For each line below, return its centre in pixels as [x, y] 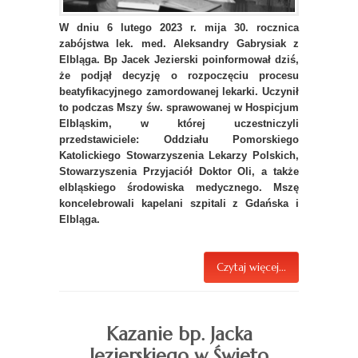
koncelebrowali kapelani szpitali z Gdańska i [179, 204]
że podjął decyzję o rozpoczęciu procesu [179, 76]
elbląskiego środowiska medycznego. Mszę [179, 188]
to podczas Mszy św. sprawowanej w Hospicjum [179, 108]
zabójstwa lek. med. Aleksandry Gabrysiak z [179, 44]
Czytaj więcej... [251, 268]
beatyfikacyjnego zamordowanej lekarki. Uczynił [179, 92]
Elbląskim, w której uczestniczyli [179, 124]
